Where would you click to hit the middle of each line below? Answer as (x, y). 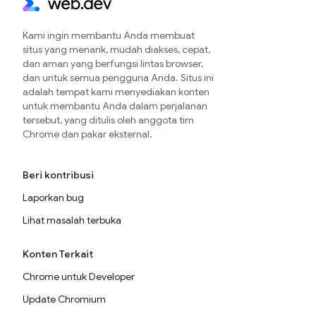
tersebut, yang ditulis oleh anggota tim (108, 120)
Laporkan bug (53, 197)
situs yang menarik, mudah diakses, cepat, (116, 49)
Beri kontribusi (58, 175)
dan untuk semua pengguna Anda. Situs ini (118, 78)
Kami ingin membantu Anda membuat (109, 35)
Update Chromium (64, 299)
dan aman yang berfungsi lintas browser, (113, 63)
